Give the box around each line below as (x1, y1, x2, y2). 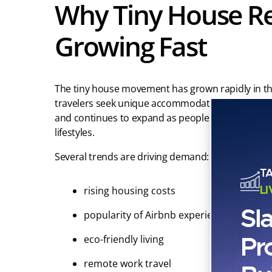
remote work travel (84, 257, 171, 271)
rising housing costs (84, 184, 175, 198)
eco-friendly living (84, 233, 164, 246)
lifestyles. (55, 126, 95, 140)
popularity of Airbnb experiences (84, 208, 234, 222)
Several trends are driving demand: (55, 150, 209, 164)
